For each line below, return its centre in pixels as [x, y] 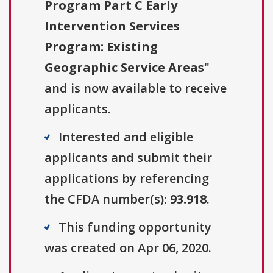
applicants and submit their [128, 158]
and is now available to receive [136, 88]
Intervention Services [112, 26]
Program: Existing [101, 47]
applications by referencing [127, 179]
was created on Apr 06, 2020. [128, 248]
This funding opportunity [135, 227]
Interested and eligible [126, 137]
